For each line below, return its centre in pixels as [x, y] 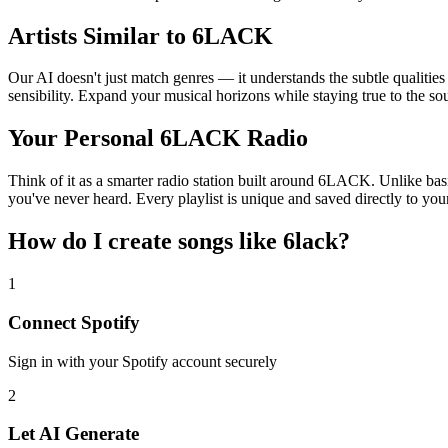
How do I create [93, 241]
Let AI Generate [73, 434]
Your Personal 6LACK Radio [158, 138]
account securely [222, 361]
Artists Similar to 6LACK [140, 35]
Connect [44, 322]
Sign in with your [65, 361]
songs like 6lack [258, 241]
